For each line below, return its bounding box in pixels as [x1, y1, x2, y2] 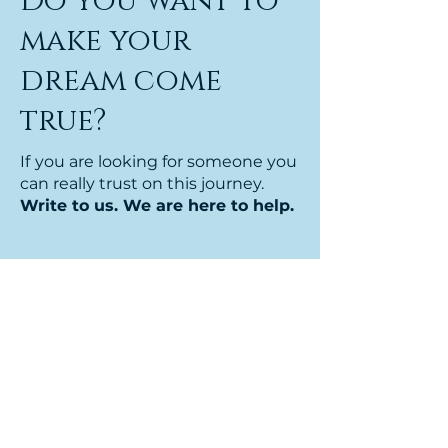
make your [20, 21, 191, 61]
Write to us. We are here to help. [20, 196, 294, 215]
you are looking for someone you [35, 152, 297, 171]
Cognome [32, 361, 113, 380]
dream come [20, 61, 222, 101]
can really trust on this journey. [20, 174, 264, 193]
